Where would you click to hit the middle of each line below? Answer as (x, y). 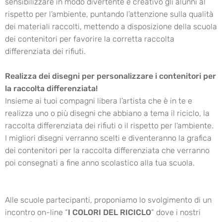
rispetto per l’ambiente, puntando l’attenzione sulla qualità (109, 14)
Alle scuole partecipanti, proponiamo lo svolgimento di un (108, 200)
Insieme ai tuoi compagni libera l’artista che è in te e (99, 101)
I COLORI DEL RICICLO (110, 212)
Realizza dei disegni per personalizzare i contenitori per (111, 76)
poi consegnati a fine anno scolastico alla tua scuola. (100, 163)
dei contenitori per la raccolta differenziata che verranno (107, 150)
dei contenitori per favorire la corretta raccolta (90, 39)
